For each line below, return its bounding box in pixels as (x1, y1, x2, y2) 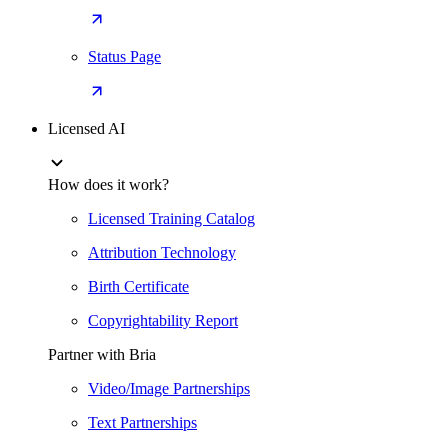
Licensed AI (48, 120, 125, 137)
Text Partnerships (88, 414, 197, 431)
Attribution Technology (88, 244, 236, 261)
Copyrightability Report (88, 312, 238, 329)
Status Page (88, 48, 161, 65)
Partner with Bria (48, 346, 156, 363)
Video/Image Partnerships (88, 380, 250, 397)
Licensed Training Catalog (88, 210, 255, 227)
